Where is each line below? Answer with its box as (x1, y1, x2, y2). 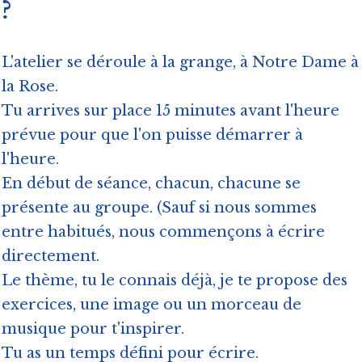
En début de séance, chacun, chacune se (2, 175, 301, 193)
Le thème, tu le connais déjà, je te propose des (2, 271, 347, 290)
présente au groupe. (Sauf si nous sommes (2, 199, 317, 217)
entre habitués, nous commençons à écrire (2, 223, 325, 242)
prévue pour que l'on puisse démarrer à (2, 126, 303, 145)
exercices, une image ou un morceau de (2, 296, 301, 314)
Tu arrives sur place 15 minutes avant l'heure (2, 102, 339, 120)
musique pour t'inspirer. (2, 320, 184, 339)
